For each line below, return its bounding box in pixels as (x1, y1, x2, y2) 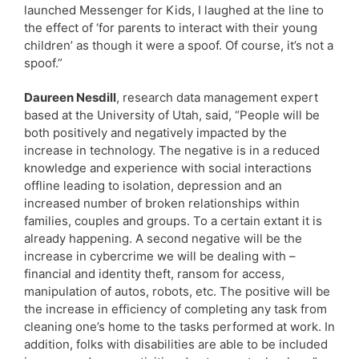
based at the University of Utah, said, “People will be (24, 107, 320, 123)
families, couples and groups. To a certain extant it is (24, 212, 322, 228)
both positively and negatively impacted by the (24, 124, 287, 140)
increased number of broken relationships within (24, 195, 300, 211)
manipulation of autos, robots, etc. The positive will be (24, 283, 330, 299)
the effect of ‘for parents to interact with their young (24, 19, 317, 35)
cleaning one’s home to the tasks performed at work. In (24, 318, 335, 334)
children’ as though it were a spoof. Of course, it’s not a (24, 37, 333, 53)
